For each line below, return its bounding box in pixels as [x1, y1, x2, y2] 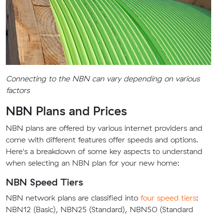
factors [6, 85, 30, 95]
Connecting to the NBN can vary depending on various [6, 74, 200, 83]
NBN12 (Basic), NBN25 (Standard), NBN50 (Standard [6, 204, 193, 214]
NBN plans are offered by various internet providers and [6, 123, 202, 133]
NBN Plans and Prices [6, 103, 127, 118]
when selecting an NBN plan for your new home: [6, 158, 179, 168]
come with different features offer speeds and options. [6, 135, 198, 144]
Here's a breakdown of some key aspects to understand [6, 146, 202, 156]
